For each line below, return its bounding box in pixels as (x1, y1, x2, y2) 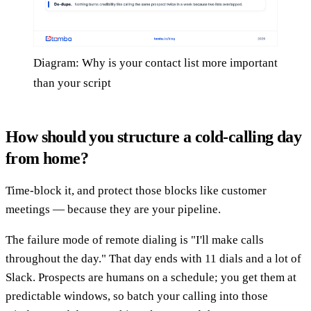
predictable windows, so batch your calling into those (6, 289, 268, 303)
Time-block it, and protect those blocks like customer (6, 184, 267, 198)
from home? (6, 149, 89, 168)
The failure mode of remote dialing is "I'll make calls (6, 233, 264, 247)
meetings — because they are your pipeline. (6, 203, 221, 217)
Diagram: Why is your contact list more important (33, 56, 278, 70)
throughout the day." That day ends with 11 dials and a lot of (6, 252, 301, 266)
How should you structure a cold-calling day (6, 128, 302, 146)
